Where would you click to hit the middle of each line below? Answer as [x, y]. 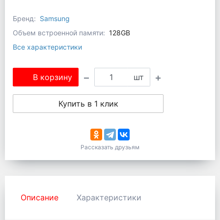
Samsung [55, 18]
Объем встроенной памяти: [59, 33]
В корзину [53, 77]
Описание [40, 197]
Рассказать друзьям [110, 147]
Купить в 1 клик [88, 104]
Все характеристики [47, 47]
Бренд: [24, 18]
